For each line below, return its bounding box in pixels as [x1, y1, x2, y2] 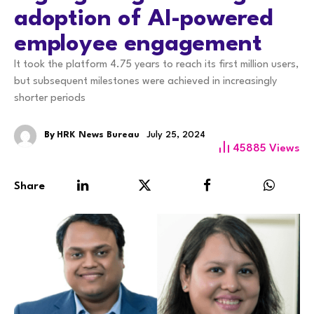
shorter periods [14, 93, 86, 104]
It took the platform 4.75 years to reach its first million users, [14, 60, 299, 71]
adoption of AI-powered [14, 8, 274, 32]
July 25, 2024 [146, 130, 205, 140]
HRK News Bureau [57, 130, 139, 140]
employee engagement [14, 33, 262, 57]
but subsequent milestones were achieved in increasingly [14, 76, 277, 88]
